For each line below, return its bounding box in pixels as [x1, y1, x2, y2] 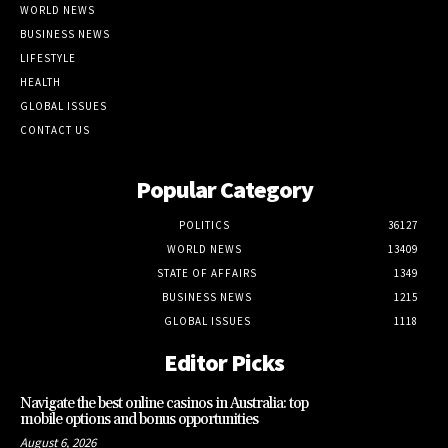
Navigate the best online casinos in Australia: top [20, 394, 308, 414]
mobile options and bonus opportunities [20, 410, 258, 430]
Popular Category [135, 174, 313, 206]
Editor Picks [164, 347, 284, 379]
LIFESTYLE [20, 51, 76, 66]
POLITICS [178, 218, 230, 233]
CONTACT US [20, 123, 90, 138]
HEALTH [20, 75, 61, 90]
